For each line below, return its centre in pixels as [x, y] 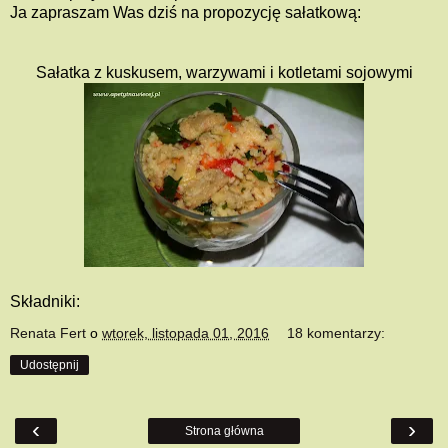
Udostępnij [49, 365]
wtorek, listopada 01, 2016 [185, 333]
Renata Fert [48, 333]
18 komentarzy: [336, 333]
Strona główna [224, 431]
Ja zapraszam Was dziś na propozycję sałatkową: [185, 13]
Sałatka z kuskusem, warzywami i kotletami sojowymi [224, 73]
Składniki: [45, 302]
